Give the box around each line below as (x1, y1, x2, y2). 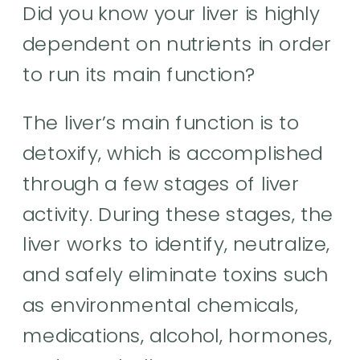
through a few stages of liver (22, 170, 300, 197)
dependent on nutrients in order (22, 30, 333, 58)
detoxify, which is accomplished (22, 139, 323, 167)
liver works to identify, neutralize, (22, 230, 330, 258)
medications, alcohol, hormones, (22, 321, 333, 349)
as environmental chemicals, (22, 291, 299, 319)
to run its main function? (22, 60, 261, 88)
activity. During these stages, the (22, 200, 333, 227)
